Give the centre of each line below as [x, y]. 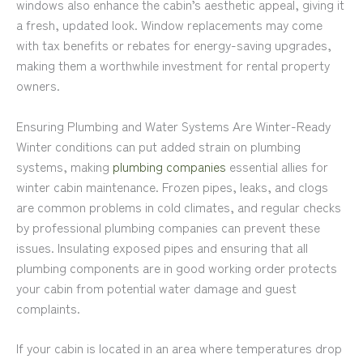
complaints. [48, 307]
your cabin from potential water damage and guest [156, 287]
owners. [38, 85]
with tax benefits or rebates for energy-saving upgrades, [174, 44]
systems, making [64, 166]
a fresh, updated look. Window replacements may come [169, 24]
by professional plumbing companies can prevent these [168, 226]
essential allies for [277, 166]
